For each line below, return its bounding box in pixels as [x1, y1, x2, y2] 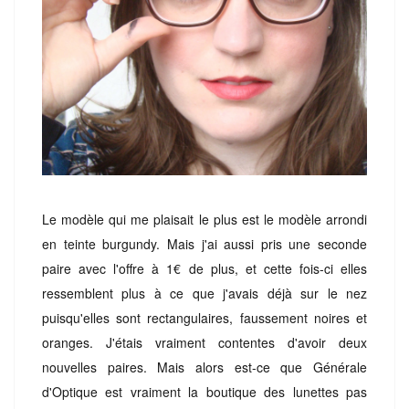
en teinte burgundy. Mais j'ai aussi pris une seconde [42, 234, 367, 253]
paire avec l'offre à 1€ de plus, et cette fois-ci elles [42, 258, 367, 278]
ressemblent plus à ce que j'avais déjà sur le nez [42, 283, 367, 302]
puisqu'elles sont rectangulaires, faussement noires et [42, 308, 367, 327]
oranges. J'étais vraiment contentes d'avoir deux [42, 332, 367, 351]
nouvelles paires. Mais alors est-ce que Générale [42, 357, 367, 376]
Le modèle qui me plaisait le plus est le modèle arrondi [42, 209, 367, 228]
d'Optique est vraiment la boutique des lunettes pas [42, 382, 367, 401]
